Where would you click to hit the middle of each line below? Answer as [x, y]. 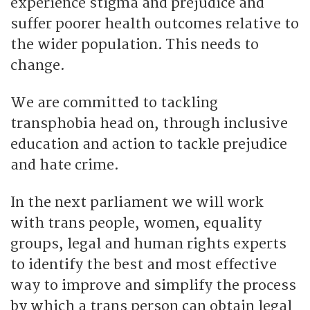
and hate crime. [65, 165]
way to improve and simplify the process [153, 285]
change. [38, 65]
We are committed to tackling [114, 102]
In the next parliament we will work [137, 202]
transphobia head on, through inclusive [149, 123]
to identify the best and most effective [144, 264]
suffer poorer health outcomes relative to [155, 24]
